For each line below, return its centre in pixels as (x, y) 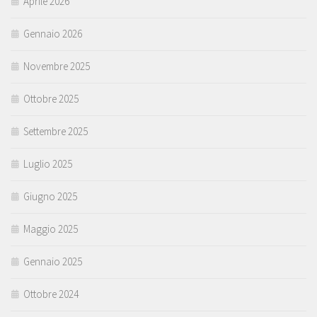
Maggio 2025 (51, 229)
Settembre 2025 (56, 132)
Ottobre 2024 (51, 294)
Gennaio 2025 (53, 262)
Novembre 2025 (57, 67)
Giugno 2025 (50, 197)
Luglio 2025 (48, 164)
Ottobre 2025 (51, 99)
